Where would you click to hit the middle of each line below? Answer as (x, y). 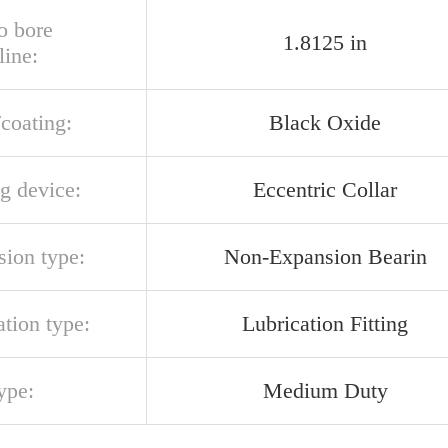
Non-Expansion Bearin (325, 256)
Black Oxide (325, 122)
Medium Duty (325, 390)
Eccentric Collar (325, 189)
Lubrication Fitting (325, 323)
